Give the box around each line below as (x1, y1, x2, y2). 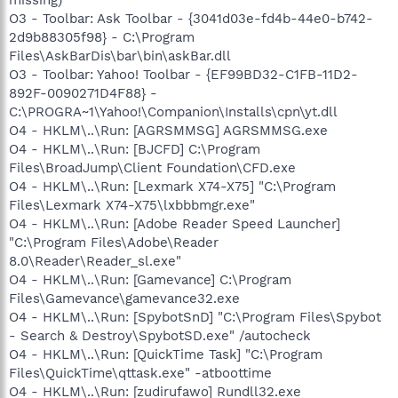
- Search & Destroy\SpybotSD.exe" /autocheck (9, 327, 311, 344)
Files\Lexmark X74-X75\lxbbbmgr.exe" (9, 196, 255, 213)
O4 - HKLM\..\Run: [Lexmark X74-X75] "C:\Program (9, 178, 336, 195)
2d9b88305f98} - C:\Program (9, 28, 195, 45)
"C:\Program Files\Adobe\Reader (9, 234, 219, 251)
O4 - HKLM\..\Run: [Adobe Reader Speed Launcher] (9, 215, 340, 232)
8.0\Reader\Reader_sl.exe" (9, 252, 181, 269)
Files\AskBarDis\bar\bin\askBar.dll (9, 47, 231, 64)
